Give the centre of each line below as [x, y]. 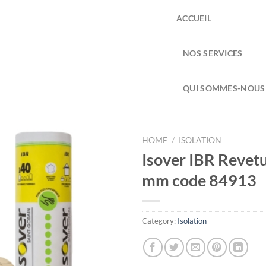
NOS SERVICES [213, 53]
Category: [160, 221]
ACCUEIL [194, 18]
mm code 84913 [199, 180]
